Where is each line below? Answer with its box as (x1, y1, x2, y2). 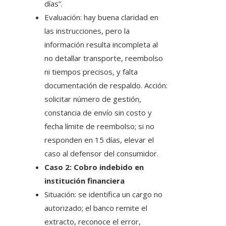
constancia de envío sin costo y (44, 107, 152, 118)
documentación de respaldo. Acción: (44, 80, 167, 91)
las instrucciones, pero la (44, 26, 130, 36)
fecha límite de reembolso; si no (44, 121, 154, 132)
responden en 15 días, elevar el (44, 135, 154, 145)
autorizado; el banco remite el (44, 203, 147, 213)
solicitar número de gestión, (44, 94, 141, 104)
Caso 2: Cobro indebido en (44, 162, 144, 173)
